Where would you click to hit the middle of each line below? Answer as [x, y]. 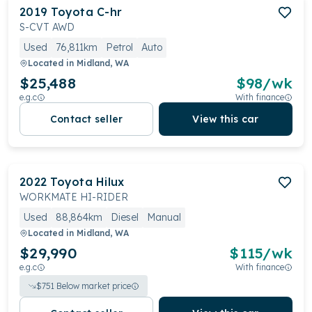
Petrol [119, 47]
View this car [226, 119]
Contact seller [86, 119]
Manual [164, 217]
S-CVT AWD [47, 27]
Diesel [125, 217]
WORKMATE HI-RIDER [74, 197]
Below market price [93, 286]
